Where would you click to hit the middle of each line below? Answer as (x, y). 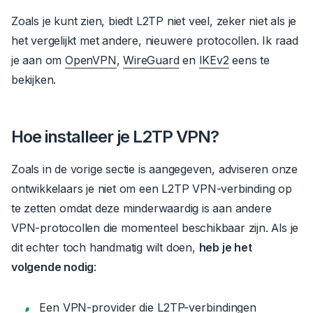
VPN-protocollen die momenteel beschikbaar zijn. (140, 228)
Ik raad (280, 41)
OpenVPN (91, 60)
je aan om (38, 60)
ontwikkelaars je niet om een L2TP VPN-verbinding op (152, 189)
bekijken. (34, 80)
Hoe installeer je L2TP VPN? (115, 137)
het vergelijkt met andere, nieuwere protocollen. (135, 41)
